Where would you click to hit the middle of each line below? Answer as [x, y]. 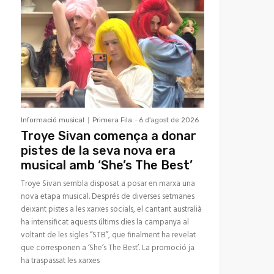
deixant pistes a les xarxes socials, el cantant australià [111, 210]
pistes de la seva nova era [98, 151]
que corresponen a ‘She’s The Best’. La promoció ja [108, 248]
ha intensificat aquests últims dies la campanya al [105, 223]
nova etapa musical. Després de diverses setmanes [108, 197]
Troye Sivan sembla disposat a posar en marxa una [108, 184]
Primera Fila [112, 120]
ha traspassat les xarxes [60, 261]
